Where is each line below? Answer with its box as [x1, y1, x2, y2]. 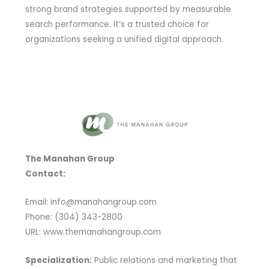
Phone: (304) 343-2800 [25, 211, 122, 223]
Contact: [25, 168, 65, 180]
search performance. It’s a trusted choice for [25, 18, 209, 30]
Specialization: [25, 255, 92, 267]
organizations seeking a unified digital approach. [25, 33, 223, 45]
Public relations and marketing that [91, 255, 237, 267]
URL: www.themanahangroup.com [25, 226, 161, 238]
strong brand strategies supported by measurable [25, 3, 231, 15]
